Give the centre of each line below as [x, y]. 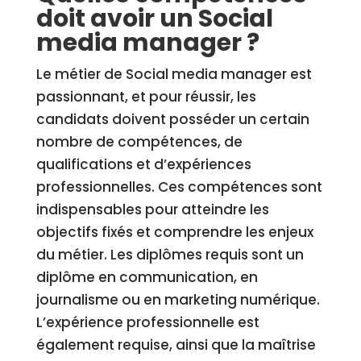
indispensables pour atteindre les [152, 210]
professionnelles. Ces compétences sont [179, 187]
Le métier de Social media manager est [174, 74]
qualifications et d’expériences [143, 164]
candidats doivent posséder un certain [172, 119]
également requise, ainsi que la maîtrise [176, 345]
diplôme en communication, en [147, 277]
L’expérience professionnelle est [147, 322]
